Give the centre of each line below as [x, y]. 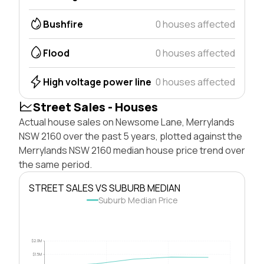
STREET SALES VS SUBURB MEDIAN [105, 188]
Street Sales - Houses [95, 107]
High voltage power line [97, 82]
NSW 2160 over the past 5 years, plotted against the [131, 136]
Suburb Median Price [138, 200]
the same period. [55, 164]
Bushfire [63, 24]
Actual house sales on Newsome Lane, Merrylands [127, 122]
